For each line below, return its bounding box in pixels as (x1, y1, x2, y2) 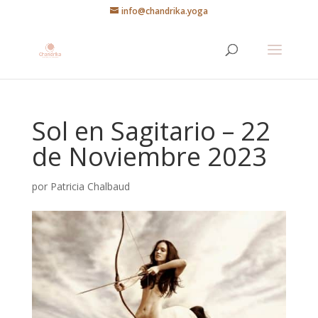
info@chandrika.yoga (121, 5, 208, 17)
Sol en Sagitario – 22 (31, 114, 270, 148)
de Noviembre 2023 (31, 139, 267, 174)
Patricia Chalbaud (50, 180, 130, 193)
